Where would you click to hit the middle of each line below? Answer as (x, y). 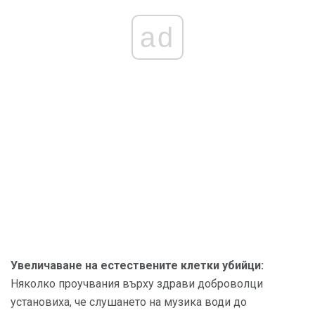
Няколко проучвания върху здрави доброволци (137, 284)
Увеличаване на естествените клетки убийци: (137, 265)
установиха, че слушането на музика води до (129, 302)
